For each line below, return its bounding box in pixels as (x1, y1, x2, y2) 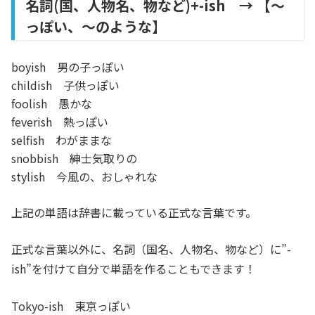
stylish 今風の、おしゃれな (11, 168, 157, 185)
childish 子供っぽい (11, 77, 120, 94)
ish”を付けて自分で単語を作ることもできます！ (11, 260, 256, 277)
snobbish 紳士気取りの (11, 150, 137, 167)
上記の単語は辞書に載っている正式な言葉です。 (11, 204, 257, 221)
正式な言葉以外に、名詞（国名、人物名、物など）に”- (11, 240, 291, 257)
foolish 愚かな (11, 95, 92, 112)
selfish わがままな (11, 131, 112, 148)
